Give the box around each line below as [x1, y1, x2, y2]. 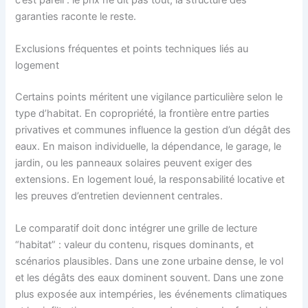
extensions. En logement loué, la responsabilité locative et [15, 173, 285, 186]
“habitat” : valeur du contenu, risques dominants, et [15, 239, 254, 252]
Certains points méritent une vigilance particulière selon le [15, 90, 283, 103]
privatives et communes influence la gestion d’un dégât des [15, 123, 291, 136]
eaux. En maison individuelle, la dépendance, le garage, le [15, 140, 282, 153]
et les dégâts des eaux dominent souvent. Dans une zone [15, 272, 284, 285]
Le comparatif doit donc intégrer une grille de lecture [15, 222, 258, 235]
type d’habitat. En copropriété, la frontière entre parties [15, 107, 270, 120]
